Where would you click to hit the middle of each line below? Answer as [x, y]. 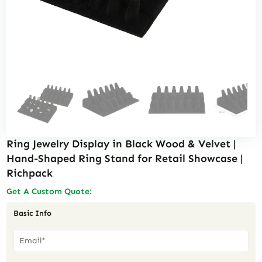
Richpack [30, 173]
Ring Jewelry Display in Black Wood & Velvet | [121, 144]
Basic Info [32, 213]
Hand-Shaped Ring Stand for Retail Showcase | [125, 159]
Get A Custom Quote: [49, 191]
